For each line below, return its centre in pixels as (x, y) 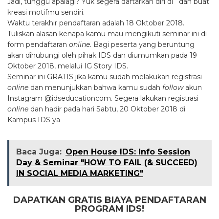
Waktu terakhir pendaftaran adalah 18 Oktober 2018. (96, 23)
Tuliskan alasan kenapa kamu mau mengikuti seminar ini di (107, 34)
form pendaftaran (38, 45)
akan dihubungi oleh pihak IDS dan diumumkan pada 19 (102, 55)
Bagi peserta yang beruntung (144, 45)
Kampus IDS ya (34, 120)
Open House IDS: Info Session (128, 152)
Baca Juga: (39, 152)
